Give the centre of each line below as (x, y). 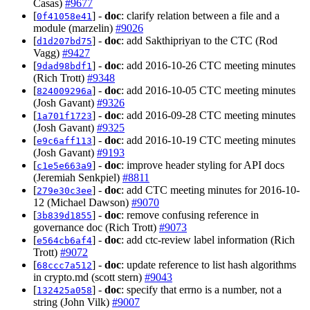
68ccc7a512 (64, 265)
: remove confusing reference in (190, 215)
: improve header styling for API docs (203, 165)
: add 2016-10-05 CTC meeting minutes (208, 90)
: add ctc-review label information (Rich (208, 239)
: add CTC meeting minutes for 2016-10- (210, 190)
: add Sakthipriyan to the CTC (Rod (199, 40)
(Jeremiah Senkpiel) (78, 177)
